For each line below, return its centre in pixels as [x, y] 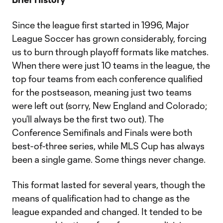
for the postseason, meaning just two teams [102, 92]
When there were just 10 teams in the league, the [111, 65]
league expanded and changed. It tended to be [107, 212]
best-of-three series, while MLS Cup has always [108, 146]
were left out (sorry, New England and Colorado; [110, 106]
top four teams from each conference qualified [107, 79]
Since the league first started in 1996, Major [101, 25]
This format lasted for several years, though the [109, 185]
